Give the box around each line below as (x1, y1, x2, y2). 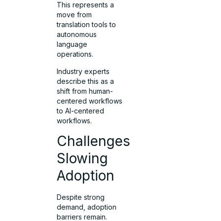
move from (57, 10, 92, 19)
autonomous (57, 30, 97, 39)
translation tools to (57, 20, 116, 29)
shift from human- (57, 86, 113, 95)
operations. (57, 50, 94, 59)
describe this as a (57, 76, 114, 85)
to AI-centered (57, 106, 105, 115)
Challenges (57, 133, 131, 150)
